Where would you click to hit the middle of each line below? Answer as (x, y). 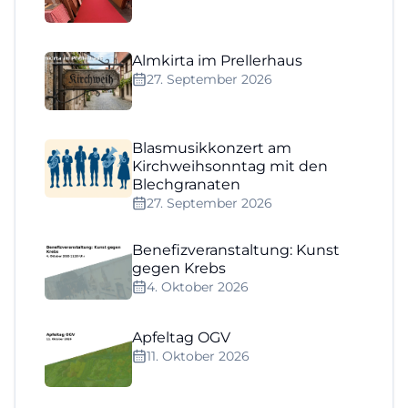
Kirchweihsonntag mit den (230, 166)
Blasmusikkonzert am (212, 148)
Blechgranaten (186, 184)
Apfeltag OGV (181, 337)
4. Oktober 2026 (198, 287)
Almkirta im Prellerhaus (217, 61)
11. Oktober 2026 (198, 356)
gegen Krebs (179, 268)
